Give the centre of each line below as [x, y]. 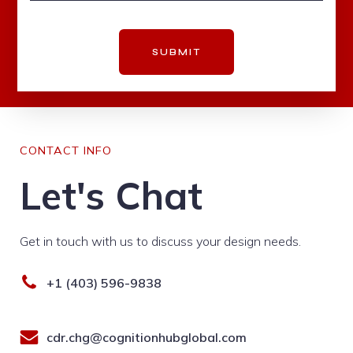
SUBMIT [176, 52]
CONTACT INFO [66, 150]
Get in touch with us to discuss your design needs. [160, 241]
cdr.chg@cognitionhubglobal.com [147, 337]
